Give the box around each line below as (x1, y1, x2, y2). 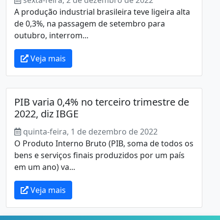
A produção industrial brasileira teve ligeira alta (14, 6, 190, 17)
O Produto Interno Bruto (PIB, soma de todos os (14, 137, 193, 149)
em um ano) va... (14, 161, 75, 172)
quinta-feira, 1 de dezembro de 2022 (23, 126, 158, 137)
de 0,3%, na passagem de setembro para (14, 18, 165, 29)
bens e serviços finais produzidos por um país (14, 149, 185, 161)
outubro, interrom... (14, 29, 88, 41)
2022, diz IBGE (14, 107, 79, 120)
